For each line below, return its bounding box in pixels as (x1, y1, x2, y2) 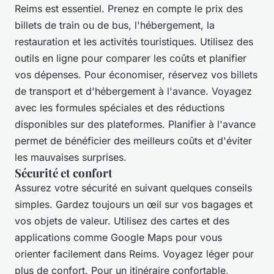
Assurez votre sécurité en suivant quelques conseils (15, 182, 252, 194)
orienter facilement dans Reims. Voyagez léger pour (15, 248, 254, 261)
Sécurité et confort (15, 165, 113, 181)
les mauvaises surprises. (15, 151, 127, 164)
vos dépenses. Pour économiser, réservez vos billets (15, 68, 257, 81)
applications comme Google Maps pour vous (15, 231, 222, 244)
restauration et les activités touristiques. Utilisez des (15, 35, 253, 48)
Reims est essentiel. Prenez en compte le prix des (15, 2, 243, 15)
